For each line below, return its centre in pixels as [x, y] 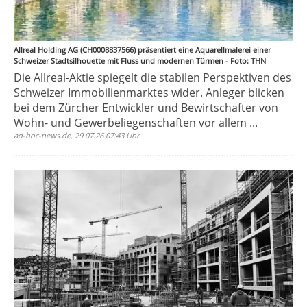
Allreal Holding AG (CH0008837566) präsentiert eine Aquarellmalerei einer [142, 50]
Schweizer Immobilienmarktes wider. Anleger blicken [149, 93]
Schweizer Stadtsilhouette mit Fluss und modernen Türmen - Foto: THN [140, 61]
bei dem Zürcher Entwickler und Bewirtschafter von [146, 108]
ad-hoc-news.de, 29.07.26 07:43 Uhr [77, 135]
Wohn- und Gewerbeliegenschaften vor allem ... [136, 123]
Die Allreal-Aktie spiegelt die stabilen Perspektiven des [152, 77]
